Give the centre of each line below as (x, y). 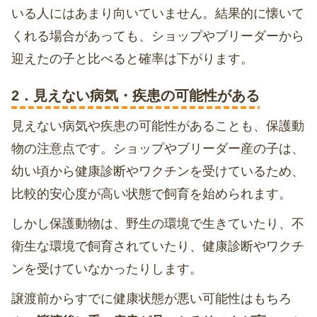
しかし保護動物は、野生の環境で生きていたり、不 (158, 224)
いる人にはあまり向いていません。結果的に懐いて (158, 14)
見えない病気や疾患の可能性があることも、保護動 (158, 126)
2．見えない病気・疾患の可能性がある (136, 96)
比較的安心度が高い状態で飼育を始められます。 (151, 194)
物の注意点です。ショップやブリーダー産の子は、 (158, 149)
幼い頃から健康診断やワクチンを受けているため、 (158, 172)
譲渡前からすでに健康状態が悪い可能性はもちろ (151, 299)
